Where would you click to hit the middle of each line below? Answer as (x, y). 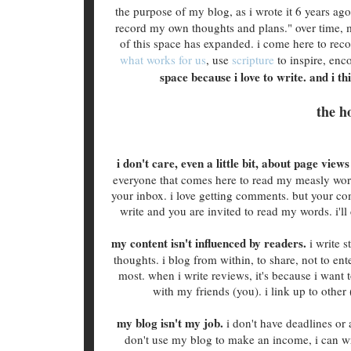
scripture (253, 59)
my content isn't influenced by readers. (210, 242)
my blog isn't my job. (170, 322)
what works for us (163, 59)
